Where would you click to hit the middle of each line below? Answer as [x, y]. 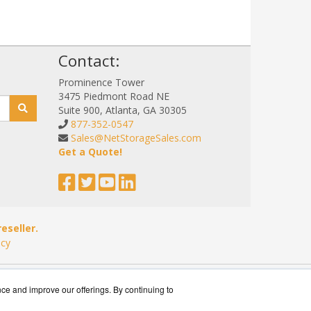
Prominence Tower [101, 83]
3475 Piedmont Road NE [114, 96]
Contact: [89, 61]
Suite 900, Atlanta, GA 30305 [122, 110]
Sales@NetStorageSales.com [136, 138]
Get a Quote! [90, 152]
